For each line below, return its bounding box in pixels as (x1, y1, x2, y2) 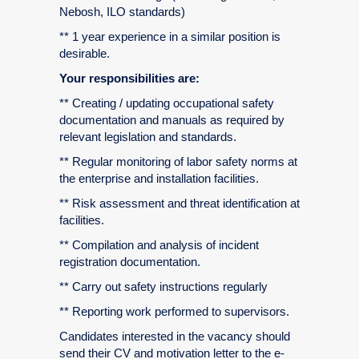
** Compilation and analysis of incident (59, 238, 259, 252)
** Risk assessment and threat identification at (59, 196, 300, 210)
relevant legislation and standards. (59, 130, 236, 143)
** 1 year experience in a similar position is (59, 30, 280, 43)
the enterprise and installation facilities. (59, 171, 259, 185)
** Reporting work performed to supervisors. (59, 305, 289, 318)
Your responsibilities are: (59, 71, 200, 85)
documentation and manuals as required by (59, 113, 284, 127)
